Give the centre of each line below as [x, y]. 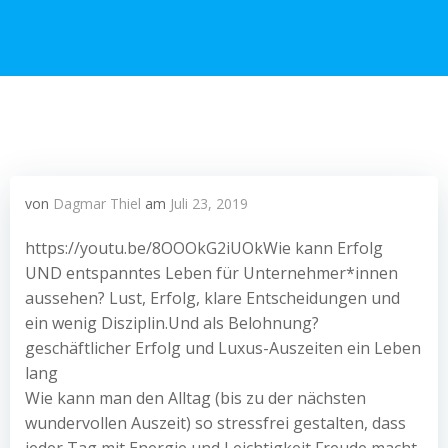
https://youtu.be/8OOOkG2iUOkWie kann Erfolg [204, 248]
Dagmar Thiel [97, 203]
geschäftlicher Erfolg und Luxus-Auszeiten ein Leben [223, 348]
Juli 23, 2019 [209, 203]
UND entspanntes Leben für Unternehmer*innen [211, 273]
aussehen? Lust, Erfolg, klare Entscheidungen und [212, 298]
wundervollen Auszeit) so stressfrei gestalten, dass [215, 423]
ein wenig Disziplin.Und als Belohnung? [172, 323]
